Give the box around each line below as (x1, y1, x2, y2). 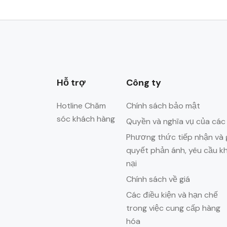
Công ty (126, 77, 162, 89)
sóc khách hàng (57, 113, 115, 124)
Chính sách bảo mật (126, 100, 201, 111)
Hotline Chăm (57, 100, 106, 111)
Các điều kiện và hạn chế (126, 190, 218, 200)
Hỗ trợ (57, 77, 86, 89)
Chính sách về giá (126, 174, 191, 184)
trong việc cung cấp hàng (126, 203, 221, 213)
